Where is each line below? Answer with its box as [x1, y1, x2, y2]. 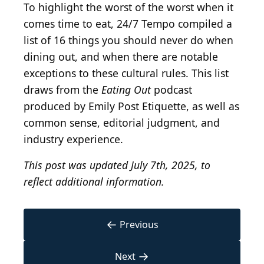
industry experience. [24, 132, 123, 147]
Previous [119, 218, 159, 232]
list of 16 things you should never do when [24, 33, 233, 48]
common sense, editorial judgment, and [24, 115, 220, 130]
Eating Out [101, 82, 151, 97]
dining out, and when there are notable [24, 49, 218, 64]
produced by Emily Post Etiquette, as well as [24, 99, 239, 114]
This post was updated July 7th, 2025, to [24, 158, 210, 173]
